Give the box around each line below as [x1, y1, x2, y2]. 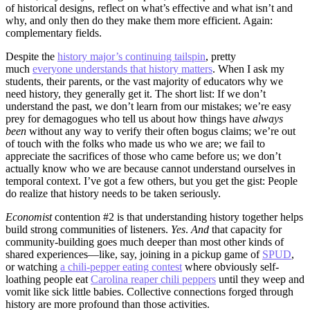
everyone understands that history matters [33, 63, 212, 75]
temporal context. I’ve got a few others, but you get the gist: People [6, 175, 298, 188]
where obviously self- [182, 261, 279, 273]
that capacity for [209, 224, 282, 236]
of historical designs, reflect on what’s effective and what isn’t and [6, 2, 293, 15]
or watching [6, 261, 60, 273]
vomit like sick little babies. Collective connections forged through [6, 286, 293, 298]
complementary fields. [6, 27, 102, 39]
